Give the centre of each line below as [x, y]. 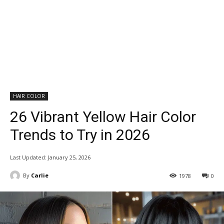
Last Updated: [28, 157]
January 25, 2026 [69, 157]
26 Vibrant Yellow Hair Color [103, 116]
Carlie [40, 175]
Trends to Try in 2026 [80, 134]
